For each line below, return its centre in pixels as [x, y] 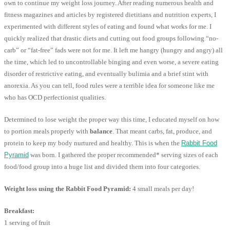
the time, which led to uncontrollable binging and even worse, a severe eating [111, 62]
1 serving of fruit [27, 223]
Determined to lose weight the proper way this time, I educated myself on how [112, 120]
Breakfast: [19, 211]
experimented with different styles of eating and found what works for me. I [108, 27]
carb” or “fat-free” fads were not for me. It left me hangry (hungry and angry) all [113, 50]
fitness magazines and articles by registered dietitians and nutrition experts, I [110, 15]
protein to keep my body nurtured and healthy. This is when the [93, 143]
